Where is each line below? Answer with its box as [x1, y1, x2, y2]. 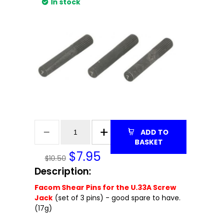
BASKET [134, 137, 163, 147]
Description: [35, 165, 91, 179]
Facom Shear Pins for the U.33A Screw [35, 183, 176, 193]
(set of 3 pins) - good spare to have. [53, 193, 181, 203]
